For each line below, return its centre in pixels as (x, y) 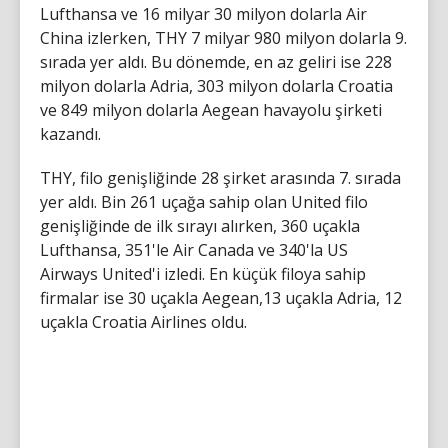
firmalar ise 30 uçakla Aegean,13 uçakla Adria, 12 (221, 298)
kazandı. (70, 134)
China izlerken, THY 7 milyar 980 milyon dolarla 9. (223, 38)
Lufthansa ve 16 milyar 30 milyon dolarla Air (203, 14)
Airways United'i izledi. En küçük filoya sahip (203, 274)
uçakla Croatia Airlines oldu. (143, 322)
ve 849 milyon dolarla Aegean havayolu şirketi (211, 110)
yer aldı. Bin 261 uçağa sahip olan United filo (204, 202)
